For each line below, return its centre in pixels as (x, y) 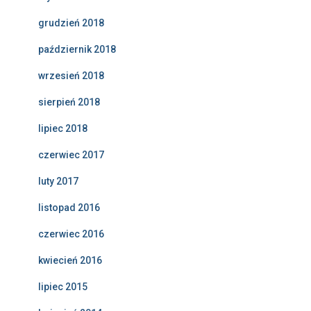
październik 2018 (77, 50)
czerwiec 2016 (71, 234)
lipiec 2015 (63, 287)
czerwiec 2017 (71, 155)
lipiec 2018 (63, 129)
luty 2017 (58, 182)
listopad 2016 (69, 208)
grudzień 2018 (71, 23)
